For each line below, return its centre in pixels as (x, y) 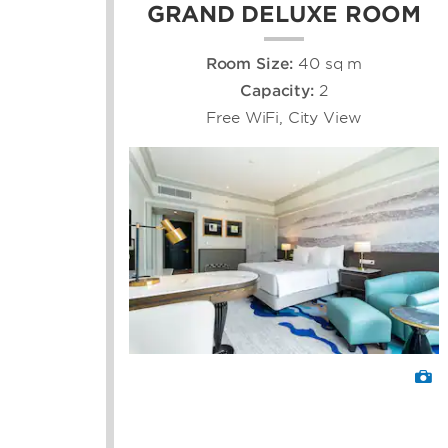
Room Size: (252, 64)
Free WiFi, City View (284, 118)
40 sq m (330, 64)
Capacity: (279, 91)
